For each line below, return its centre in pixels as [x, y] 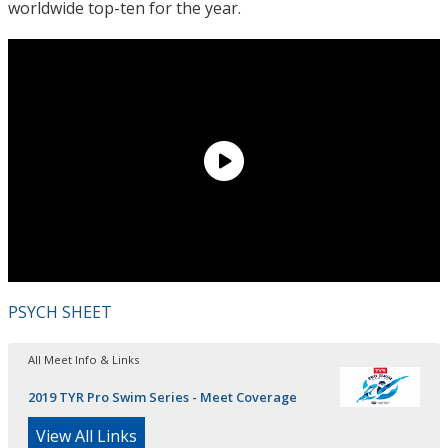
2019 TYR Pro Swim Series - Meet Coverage [162, 397]
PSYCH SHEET [60, 312]
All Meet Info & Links [83, 360]
